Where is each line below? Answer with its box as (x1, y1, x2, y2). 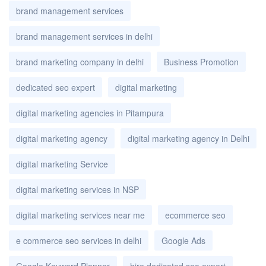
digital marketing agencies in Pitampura (16, 106, 164, 119)
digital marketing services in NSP (16, 183, 139, 195)
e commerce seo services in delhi (16, 234, 141, 246)
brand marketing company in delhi (16, 55, 144, 68)
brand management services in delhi (16, 30, 153, 42)
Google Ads (161, 234, 205, 246)
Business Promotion (164, 55, 239, 68)
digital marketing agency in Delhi (128, 132, 249, 144)
